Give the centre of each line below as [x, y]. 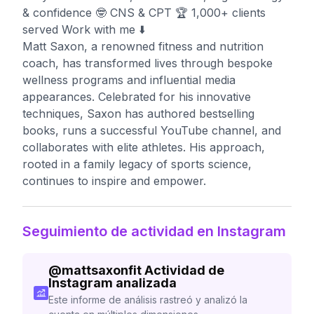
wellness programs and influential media [129, 80]
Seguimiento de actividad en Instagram [154, 231]
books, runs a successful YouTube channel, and [152, 130]
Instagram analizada [112, 283]
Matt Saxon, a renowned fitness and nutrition [143, 46]
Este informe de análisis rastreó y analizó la [148, 300]
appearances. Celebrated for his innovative [137, 97]
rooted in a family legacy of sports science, [137, 164]
